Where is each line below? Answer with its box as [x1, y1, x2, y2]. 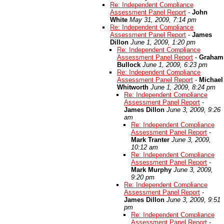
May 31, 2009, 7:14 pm [129, 16, 196, 23]
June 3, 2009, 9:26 [166, 106, 220, 113]
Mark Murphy [131, 166, 171, 173]
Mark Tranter [131, 136, 169, 143]
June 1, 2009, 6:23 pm [142, 61, 207, 68]
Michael [199, 76, 223, 83]
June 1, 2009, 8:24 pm [150, 83, 215, 91]
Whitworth [117, 83, 148, 91]
